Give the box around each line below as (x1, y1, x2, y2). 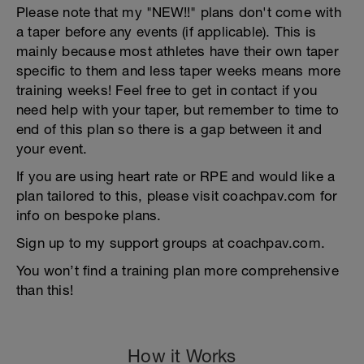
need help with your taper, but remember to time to (16, 101, 340, 118)
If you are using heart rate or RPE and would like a (16, 167, 336, 184)
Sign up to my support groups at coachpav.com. (16, 234, 325, 251)
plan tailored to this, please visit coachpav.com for (16, 187, 338, 204)
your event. (16, 140, 88, 157)
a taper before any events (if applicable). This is (16, 23, 317, 40)
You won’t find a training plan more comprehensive (16, 262, 339, 279)
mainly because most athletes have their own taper (16, 42, 339, 59)
